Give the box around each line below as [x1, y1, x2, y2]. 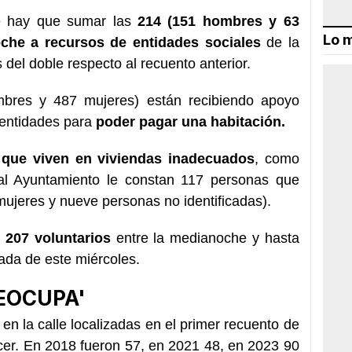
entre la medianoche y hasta [110, 229, 299, 246]
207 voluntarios [5, 229, 111, 246]
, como [254, 150, 299, 167]
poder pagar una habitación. [96, 113, 285, 130]
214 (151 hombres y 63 [137, 13, 299, 29]
